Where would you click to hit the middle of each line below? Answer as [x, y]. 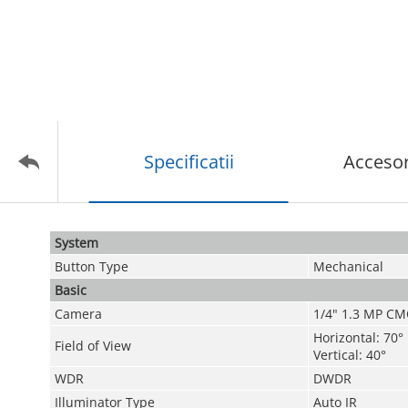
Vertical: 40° [349, 355]
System [76, 243]
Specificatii [189, 162]
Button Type [91, 266]
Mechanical [348, 266]
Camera [78, 314]
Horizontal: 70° [358, 337]
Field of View [92, 346]
